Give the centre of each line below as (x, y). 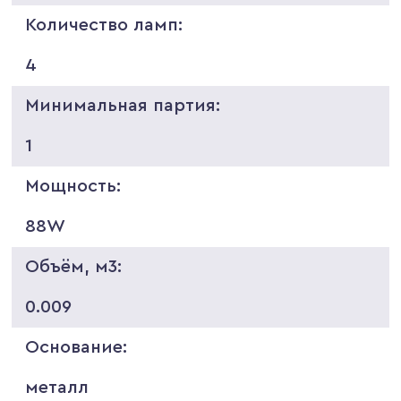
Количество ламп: (104, 25)
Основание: (77, 347)
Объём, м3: (74, 266)
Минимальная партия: (123, 105)
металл (57, 387)
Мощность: (73, 186)
